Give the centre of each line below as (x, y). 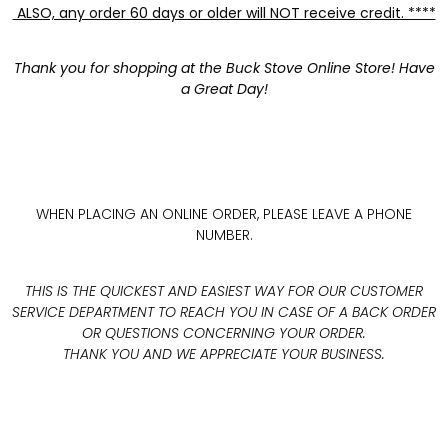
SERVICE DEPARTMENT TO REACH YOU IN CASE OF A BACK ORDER (224, 311)
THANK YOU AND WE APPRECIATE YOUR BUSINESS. (224, 353)
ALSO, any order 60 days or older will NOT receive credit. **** (224, 12)
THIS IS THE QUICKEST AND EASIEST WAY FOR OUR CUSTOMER (224, 290)
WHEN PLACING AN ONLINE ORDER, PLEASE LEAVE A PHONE (224, 214)
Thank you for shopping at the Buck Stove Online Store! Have (224, 68)
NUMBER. (224, 235)
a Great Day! (224, 89)
